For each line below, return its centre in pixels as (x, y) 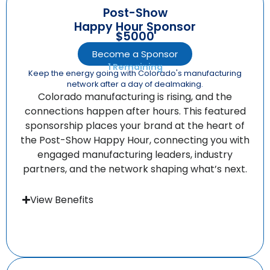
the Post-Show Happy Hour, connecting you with (135, 140)
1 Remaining (135, 67)
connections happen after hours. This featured (135, 111)
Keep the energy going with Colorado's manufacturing (135, 73)
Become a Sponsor (135, 54)
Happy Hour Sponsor (135, 27)
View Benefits (62, 199)
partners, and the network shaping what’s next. (135, 169)
